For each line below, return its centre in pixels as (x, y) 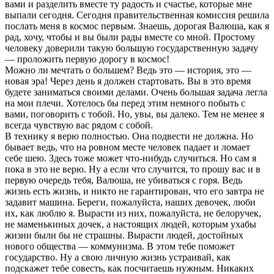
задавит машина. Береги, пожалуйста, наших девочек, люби (130, 202)
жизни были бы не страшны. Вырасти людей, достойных (124, 235)
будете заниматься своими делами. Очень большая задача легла (136, 92)
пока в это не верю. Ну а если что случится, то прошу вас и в (133, 169)
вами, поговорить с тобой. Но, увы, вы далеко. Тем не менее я (135, 114)
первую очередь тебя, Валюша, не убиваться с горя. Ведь (124, 180)
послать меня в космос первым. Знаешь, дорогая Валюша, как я (137, 26)
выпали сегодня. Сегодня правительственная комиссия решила (137, 15)
